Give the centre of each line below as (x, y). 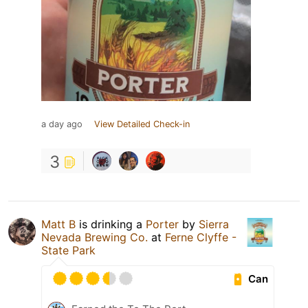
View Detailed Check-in (142, 124)
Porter (162, 224)
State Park (68, 251)
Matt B (58, 224)
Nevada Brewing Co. (95, 238)
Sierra (214, 224)
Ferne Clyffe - (201, 238)
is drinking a (111, 224)
